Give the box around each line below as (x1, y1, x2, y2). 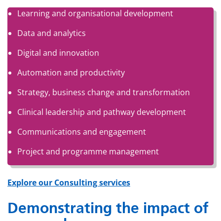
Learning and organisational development (17, 7, 173, 19)
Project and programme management (17, 146, 159, 157)
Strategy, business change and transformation (17, 86, 190, 98)
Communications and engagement (17, 126, 146, 137)
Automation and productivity (17, 67, 125, 78)
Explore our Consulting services (7, 177, 130, 188)
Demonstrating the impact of (7, 199, 209, 217)
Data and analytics (17, 27, 86, 38)
